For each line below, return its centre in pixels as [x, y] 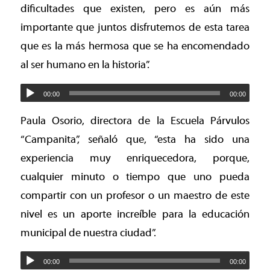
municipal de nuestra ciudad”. [88, 233]
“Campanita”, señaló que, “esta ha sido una [135, 139]
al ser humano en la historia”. [85, 65]
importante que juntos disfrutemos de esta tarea [135, 28]
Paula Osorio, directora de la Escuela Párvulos [135, 121]
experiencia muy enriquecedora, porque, [135, 158]
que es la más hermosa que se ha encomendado [135, 46]
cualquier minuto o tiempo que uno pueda [135, 177]
